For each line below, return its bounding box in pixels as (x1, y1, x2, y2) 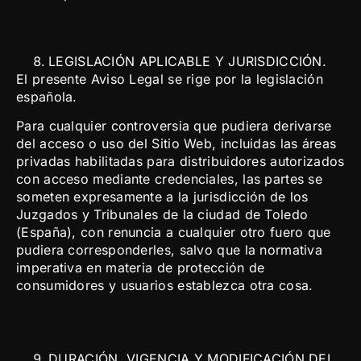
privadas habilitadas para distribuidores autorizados (16, 153, 345, 170)
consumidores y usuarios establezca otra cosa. (16, 277, 313, 294)
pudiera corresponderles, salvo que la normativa (16, 242, 323, 259)
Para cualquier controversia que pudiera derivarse (16, 118, 332, 135)
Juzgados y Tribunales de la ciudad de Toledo (16, 206, 309, 223)
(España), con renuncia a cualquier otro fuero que (16, 224, 331, 241)
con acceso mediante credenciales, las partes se (16, 171, 323, 188)
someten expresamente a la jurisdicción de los (16, 189, 309, 205)
